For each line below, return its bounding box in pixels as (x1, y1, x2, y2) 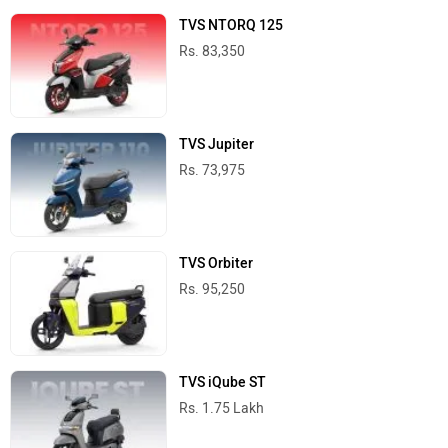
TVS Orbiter (179, 255, 254, 273)
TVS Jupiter (179, 135, 255, 153)
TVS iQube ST (179, 374, 267, 392)
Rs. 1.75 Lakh (179, 400, 265, 418)
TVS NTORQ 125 (179, 16, 284, 34)
